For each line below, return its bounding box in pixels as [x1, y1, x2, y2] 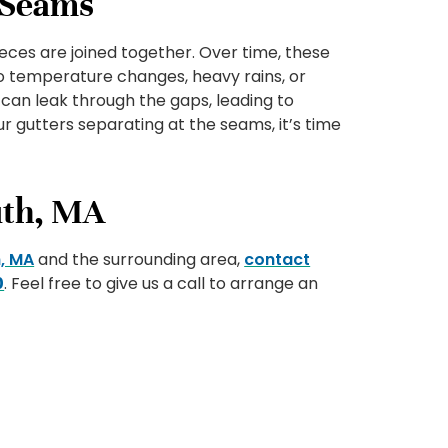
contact [244, 248, 311, 272]
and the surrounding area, [34, 248, 245, 272]
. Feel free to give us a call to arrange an [4, 272, 319, 296]
